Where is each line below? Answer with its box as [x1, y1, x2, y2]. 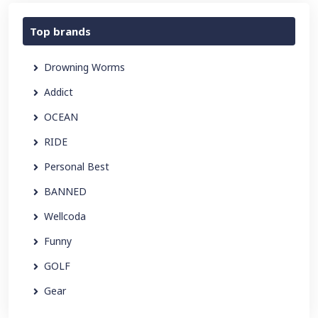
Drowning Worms [44, 60, 125, 74]
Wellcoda [44, 209, 86, 223]
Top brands [30, 24, 91, 38]
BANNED [44, 185, 87, 198]
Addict [44, 85, 73, 99]
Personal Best [44, 160, 109, 173]
